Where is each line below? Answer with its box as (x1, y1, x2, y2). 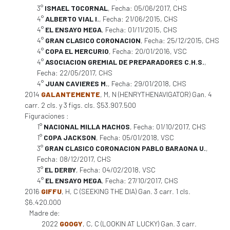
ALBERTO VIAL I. (45, 14, 99, 23)
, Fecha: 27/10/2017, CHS (102, 176, 178, 185)
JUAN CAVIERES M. (45, 79, 108, 88)
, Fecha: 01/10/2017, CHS (130, 122, 206, 131)
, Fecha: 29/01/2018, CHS (108, 79, 186, 88)
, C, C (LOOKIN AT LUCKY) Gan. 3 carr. (83, 219, 197, 228)
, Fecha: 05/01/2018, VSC (96, 133, 174, 142)
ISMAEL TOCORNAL (45, 4, 108, 12)
